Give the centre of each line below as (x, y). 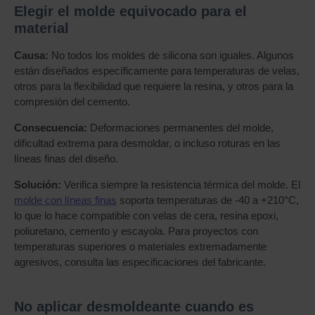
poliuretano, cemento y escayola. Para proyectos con (136, 231)
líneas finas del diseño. (66, 159)
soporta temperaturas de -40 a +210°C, (208, 200)
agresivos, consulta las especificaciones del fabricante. (140, 262)
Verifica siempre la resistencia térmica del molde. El (181, 185)
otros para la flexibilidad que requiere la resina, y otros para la (154, 86)
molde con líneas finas (65, 200)
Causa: (31, 55)
